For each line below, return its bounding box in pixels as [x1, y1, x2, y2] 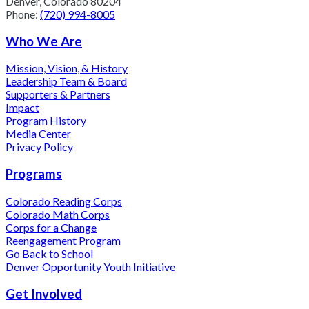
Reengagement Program [6, 233, 121, 247]
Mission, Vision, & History [6, 61, 128, 75]
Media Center [6, 127, 71, 141]
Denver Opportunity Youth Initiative [6, 259, 175, 273]
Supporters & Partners [6, 88, 110, 101]
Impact [6, 101, 39, 114]
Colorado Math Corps [6, 207, 110, 221]
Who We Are [6, 33, 82, 49]
